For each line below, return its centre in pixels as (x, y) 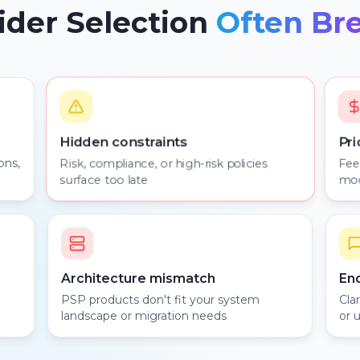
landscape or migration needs (143, 316)
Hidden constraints (124, 142)
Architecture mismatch (138, 278)
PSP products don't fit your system (160, 300)
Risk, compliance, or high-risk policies (164, 163)
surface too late (104, 179)
